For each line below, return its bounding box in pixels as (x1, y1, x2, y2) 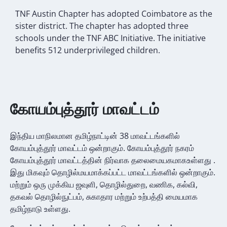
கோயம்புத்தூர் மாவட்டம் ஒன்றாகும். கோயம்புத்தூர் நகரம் (10, 142, 194, 154)
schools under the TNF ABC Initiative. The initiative (15, 32, 206, 44)
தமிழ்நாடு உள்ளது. (10, 203, 70, 214)
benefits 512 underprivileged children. (15, 45, 160, 56)
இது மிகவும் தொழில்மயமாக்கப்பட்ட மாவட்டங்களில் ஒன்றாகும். (10, 166, 215, 178)
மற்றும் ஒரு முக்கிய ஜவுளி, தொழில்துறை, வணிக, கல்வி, (10, 178, 198, 190)
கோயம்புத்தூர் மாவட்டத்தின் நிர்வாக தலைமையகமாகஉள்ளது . (10, 154, 215, 166)
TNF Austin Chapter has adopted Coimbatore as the (15, 8, 212, 20)
